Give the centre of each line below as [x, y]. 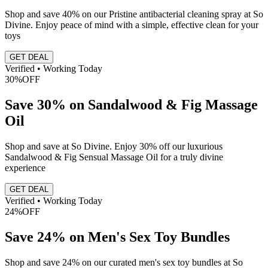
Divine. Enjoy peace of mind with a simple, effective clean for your [132, 25]
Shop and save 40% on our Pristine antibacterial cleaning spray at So [134, 14]
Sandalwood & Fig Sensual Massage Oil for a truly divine [114, 157]
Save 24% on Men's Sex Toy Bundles [117, 237]
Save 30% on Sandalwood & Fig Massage [131, 104]
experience [25, 167]
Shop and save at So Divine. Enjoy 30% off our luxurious [114, 146]
